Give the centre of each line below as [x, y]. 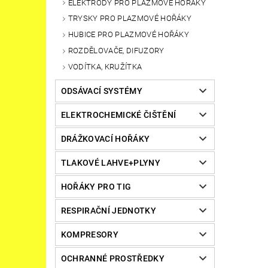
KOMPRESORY [89, 234]
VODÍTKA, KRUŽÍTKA [105, 66]
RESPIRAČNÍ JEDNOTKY [108, 210]
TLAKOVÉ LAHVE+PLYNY [110, 162]
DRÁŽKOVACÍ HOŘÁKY [105, 138]
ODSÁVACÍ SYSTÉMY [101, 91]
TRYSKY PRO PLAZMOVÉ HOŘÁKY [130, 19]
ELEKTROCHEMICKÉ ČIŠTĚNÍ [118, 115]
